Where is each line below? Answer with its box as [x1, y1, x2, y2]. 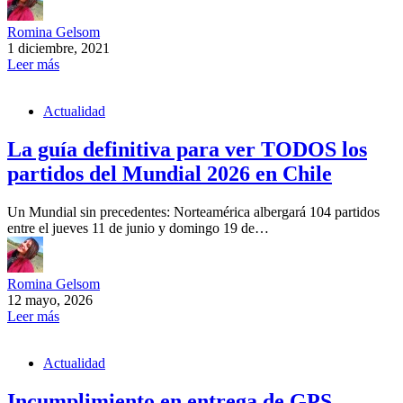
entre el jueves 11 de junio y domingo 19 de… [7, 220, 269, 236]
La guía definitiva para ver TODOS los [7, 138, 367, 162]
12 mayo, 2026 [7, 292, 93, 308]
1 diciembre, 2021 [7, 40, 110, 57]
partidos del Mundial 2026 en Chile [7, 162, 332, 186]
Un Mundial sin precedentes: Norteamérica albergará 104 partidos [7, 204, 380, 219]
